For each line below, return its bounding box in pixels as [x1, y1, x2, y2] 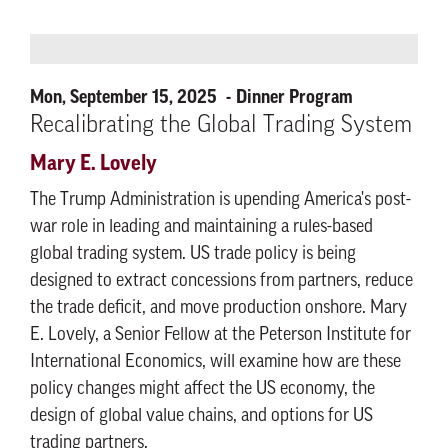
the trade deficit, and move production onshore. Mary [30, 299, 407, 318]
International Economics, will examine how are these [30, 353, 401, 372]
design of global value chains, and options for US [30, 407, 373, 426]
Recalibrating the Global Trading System [30, 114, 412, 138]
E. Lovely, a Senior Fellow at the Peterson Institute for [30, 326, 411, 345]
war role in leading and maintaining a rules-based [30, 218, 373, 237]
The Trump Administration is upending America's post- [30, 191, 411, 210]
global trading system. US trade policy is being [30, 245, 356, 264]
